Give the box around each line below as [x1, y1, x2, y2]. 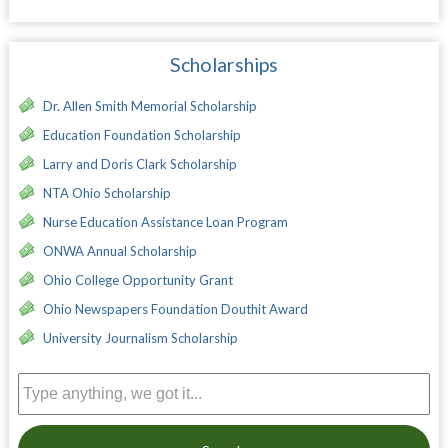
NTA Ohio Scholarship [42, 184, 171, 201]
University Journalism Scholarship [42, 329, 238, 346]
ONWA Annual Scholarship [42, 242, 197, 259]
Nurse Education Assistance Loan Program [42, 213, 288, 230]
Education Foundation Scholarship [42, 126, 241, 143]
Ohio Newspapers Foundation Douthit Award [42, 300, 308, 317]
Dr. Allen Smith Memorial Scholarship [42, 97, 257, 114]
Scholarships [169, 52, 278, 76]
